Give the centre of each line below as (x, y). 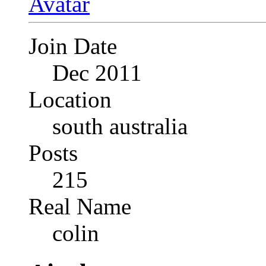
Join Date (73, 46)
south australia (120, 126)
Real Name (80, 207)
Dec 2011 (97, 73)
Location (70, 100)
